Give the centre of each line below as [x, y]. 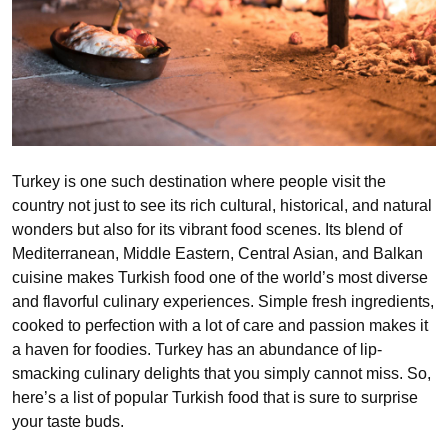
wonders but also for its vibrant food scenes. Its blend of [207, 229]
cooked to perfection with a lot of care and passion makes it [220, 325]
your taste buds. [68, 421]
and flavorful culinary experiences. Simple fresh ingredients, [223, 301]
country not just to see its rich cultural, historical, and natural [222, 205]
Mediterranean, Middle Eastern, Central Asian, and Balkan [217, 253]
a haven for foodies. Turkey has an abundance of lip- [197, 349]
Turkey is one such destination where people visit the [199, 181]
